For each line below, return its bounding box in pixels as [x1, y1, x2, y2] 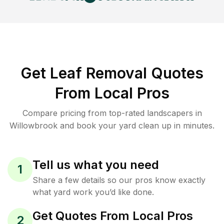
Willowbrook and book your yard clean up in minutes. [9, 120, 214, 130]
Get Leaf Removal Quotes [20, 64, 203, 82]
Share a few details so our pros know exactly [32, 175, 205, 185]
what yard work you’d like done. [32, 187, 154, 197]
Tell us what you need [32, 157, 159, 172]
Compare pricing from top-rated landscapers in [22, 108, 202, 118]
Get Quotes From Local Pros [32, 208, 193, 223]
